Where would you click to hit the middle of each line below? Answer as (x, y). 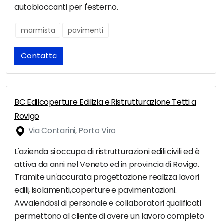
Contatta (39, 56)
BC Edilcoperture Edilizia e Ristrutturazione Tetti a (105, 102)
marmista (38, 30)
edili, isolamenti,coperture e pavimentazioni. (96, 190)
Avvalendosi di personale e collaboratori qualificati (108, 203)
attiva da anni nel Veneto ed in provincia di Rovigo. (107, 165)
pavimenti (85, 30)
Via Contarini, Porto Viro (71, 131)
